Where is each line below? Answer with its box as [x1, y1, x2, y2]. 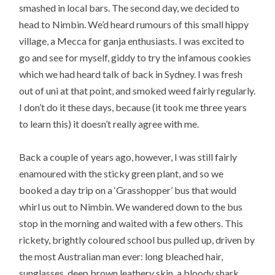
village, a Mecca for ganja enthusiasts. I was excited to [19, 35, 245, 47]
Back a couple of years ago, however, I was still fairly [19, 151, 238, 163]
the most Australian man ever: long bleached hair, [19, 250, 223, 263]
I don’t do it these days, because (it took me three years [19, 101, 247, 114]
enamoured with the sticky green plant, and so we [19, 168, 224, 180]
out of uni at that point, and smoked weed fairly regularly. [19, 85, 256, 97]
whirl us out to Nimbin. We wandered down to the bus [19, 201, 243, 213]
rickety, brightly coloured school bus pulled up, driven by [19, 234, 255, 246]
